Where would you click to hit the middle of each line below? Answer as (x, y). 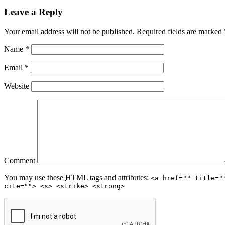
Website (17, 86)
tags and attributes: (119, 177)
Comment (20, 160)
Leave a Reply (33, 12)
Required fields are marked (179, 31)
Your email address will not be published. (69, 31)
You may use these (35, 177)
